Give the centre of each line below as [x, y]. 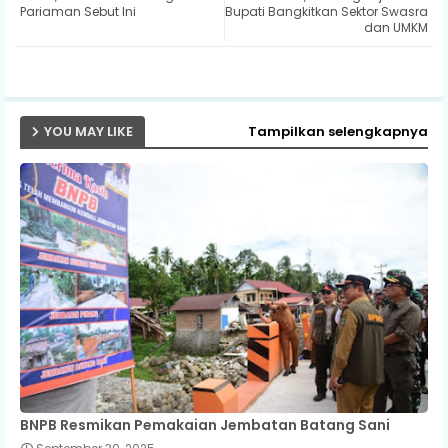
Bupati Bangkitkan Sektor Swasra [326, 11]
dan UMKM [396, 27]
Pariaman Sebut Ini [78, 11]
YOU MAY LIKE [88, 131]
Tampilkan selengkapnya [338, 132]
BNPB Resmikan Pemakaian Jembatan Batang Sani [205, 424]
